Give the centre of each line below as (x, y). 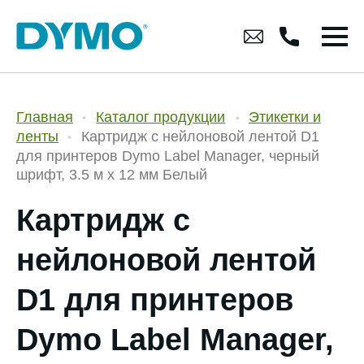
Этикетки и (284, 117)
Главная (45, 117)
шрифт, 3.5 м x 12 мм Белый (112, 174)
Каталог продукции (161, 117)
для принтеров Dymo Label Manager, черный (168, 156)
